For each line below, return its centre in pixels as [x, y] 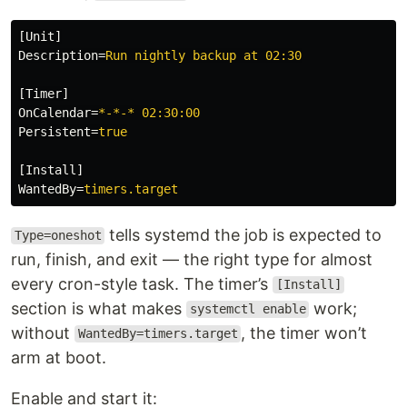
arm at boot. [59, 357]
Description [58, 55]
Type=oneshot [58, 236]
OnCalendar [55, 112]
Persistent [55, 131]
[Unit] [40, 36]
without [43, 333]
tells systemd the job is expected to [243, 234]
